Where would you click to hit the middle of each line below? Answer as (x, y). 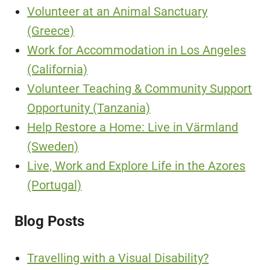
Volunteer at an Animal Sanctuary (118, 11)
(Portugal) (55, 185)
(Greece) (51, 30)
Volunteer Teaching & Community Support (140, 88)
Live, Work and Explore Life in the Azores (137, 165)
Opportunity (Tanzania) (89, 108)
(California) (58, 69)
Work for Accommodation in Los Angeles (137, 50)
